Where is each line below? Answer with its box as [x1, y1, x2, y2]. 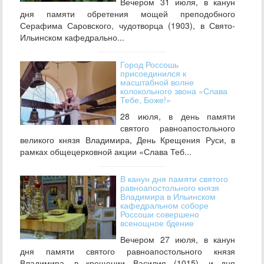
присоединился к [120, 67, 186, 79]
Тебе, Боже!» [120, 93, 171, 105]
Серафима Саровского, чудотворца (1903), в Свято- [20, 19, 235, 31]
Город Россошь [120, 58, 179, 70]
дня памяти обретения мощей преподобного [20, 7, 235, 19]
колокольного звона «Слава [120, 84, 227, 97]
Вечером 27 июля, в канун [120, 233, 235, 245]
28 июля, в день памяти [120, 110, 235, 122]
